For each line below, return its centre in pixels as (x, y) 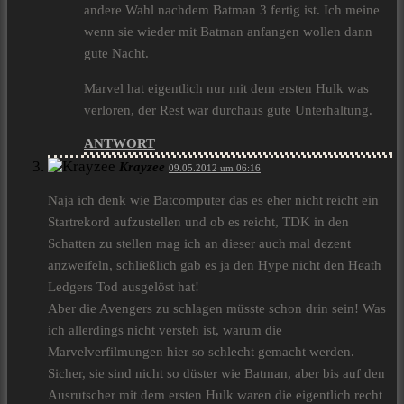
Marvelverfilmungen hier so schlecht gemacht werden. (201, 352)
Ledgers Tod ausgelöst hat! (124, 287)
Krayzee (142, 167)
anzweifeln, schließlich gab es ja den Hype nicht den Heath (215, 266)
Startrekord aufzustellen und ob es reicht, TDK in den (198, 222)
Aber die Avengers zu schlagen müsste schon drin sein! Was (217, 309)
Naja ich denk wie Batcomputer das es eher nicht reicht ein (213, 201)
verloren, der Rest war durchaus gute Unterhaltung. (228, 110)
